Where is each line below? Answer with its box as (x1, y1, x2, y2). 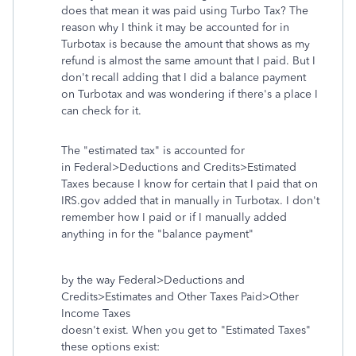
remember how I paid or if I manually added (61, 211, 287, 224)
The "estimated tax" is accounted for (61, 144, 245, 157)
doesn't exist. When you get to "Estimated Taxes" (61, 323, 311, 337)
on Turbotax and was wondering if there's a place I (61, 87, 318, 101)
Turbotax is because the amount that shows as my (61, 37, 310, 51)
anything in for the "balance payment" (61, 227, 253, 241)
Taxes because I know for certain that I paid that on (61, 177, 318, 191)
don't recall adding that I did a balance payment (61, 71, 306, 84)
